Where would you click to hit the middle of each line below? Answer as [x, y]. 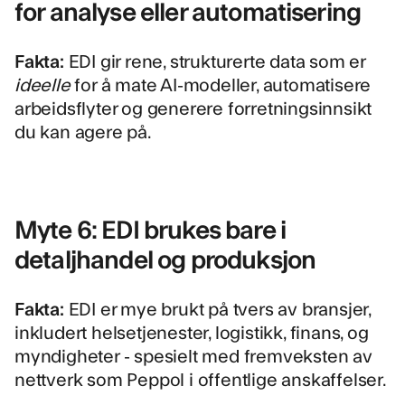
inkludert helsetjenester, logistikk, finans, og [192, 331]
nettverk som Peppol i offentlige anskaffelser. [201, 378]
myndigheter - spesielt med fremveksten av [193, 354]
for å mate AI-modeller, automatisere [223, 83]
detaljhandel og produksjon [165, 258]
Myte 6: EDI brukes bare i [151, 228]
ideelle [45, 83]
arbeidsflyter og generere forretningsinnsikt [193, 107]
